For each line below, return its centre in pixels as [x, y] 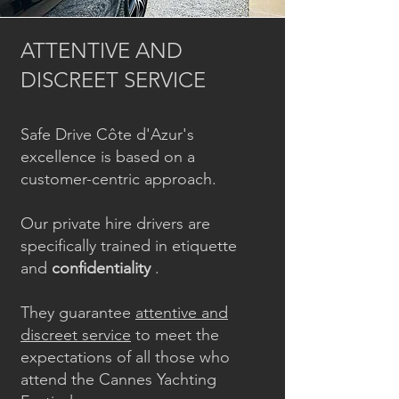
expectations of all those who [125, 357]
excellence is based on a [108, 157]
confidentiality [101, 268]
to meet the [175, 335]
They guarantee [78, 313]
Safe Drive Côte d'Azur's [107, 134]
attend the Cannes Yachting [118, 379]
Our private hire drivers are [115, 224]
